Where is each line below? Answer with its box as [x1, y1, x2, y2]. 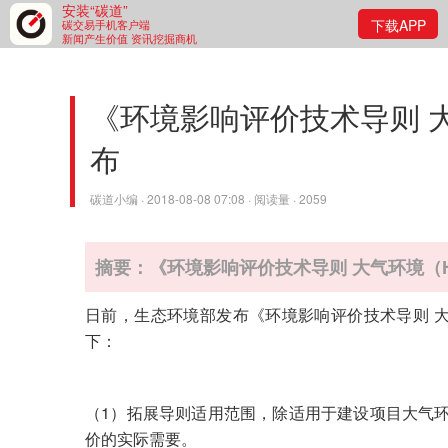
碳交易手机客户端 [62, 16, 150, 32]
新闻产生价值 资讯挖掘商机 [62, 30, 197, 46]
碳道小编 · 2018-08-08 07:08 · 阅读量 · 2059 [90, 190, 327, 207]
